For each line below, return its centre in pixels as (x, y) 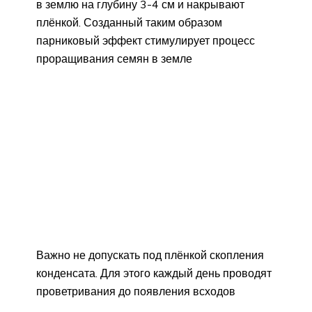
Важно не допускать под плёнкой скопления (150, 255)
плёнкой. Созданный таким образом (129, 23)
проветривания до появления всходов (136, 291)
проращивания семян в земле (114, 59)
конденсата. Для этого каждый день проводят (154, 273)
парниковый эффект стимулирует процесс (146, 41)
